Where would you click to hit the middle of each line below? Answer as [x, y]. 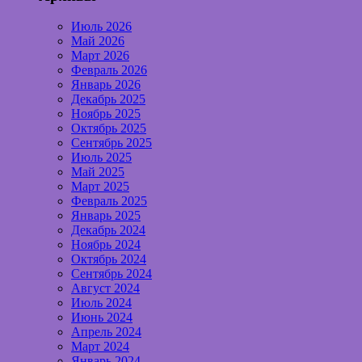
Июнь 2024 [102, 318]
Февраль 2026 [109, 70]
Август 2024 [105, 288]
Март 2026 [100, 56]
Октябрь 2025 [109, 128]
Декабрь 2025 [108, 99]
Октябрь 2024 [109, 259]
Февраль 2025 [109, 201]
